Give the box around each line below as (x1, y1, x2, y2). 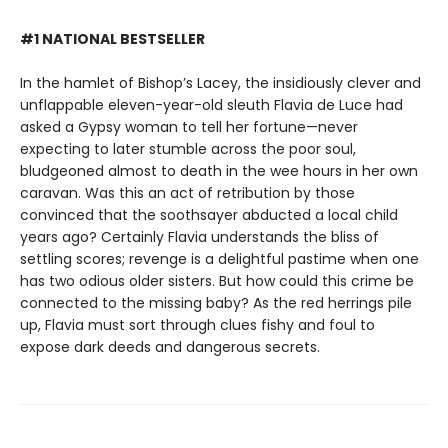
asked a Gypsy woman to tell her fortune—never (20, 116, 358, 137)
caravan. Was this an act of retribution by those (20, 182, 355, 203)
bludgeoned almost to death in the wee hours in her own (20, 160, 418, 181)
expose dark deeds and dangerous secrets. (20, 336, 320, 357)
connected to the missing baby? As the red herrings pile (20, 292, 412, 313)
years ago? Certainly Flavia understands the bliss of (20, 226, 379, 247)
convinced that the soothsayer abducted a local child (20, 204, 398, 225)
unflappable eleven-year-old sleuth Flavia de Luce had (20, 94, 403, 115)
